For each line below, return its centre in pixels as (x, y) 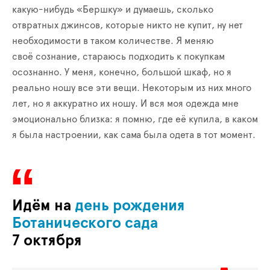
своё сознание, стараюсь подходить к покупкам (118, 56)
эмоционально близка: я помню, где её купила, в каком (135, 119)
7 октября (47, 240)
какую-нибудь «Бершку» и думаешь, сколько (113, 9)
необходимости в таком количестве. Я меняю (113, 41)
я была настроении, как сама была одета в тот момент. (134, 135)
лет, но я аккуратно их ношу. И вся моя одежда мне (125, 103)
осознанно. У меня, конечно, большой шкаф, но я (122, 72)
